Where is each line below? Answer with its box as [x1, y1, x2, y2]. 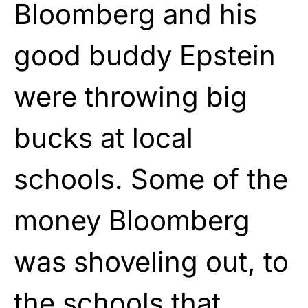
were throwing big [14, 79, 247, 113]
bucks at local [14, 120, 193, 155]
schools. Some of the [14, 162, 288, 196]
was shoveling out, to [14, 244, 289, 278]
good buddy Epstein [14, 38, 276, 72]
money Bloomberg [14, 203, 250, 237]
